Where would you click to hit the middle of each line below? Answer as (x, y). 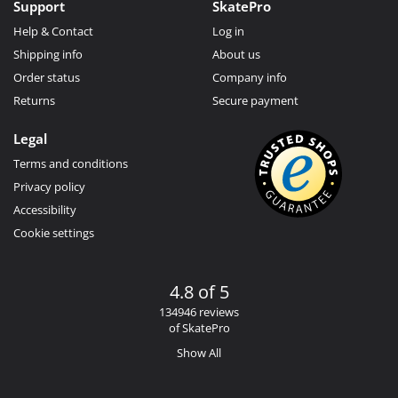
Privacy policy (49, 186)
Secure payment (255, 100)
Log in (228, 31)
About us (236, 54)
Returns (34, 100)
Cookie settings (54, 232)
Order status (47, 77)
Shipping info (48, 54)
